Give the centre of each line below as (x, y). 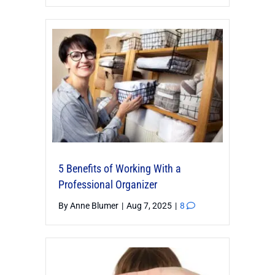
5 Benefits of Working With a (120, 169)
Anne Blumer (94, 206)
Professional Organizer (108, 185)
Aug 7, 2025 (150, 206)
